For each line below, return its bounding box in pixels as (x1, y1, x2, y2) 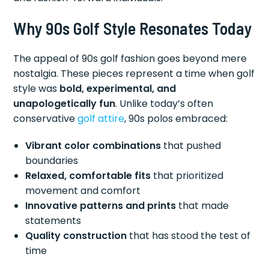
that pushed (161, 138, 222, 153)
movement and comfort (25, 183, 141, 198)
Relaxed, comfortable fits (25, 168, 151, 183)
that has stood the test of (127, 228, 251, 243)
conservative (13, 111, 78, 125)
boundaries (25, 153, 79, 168)
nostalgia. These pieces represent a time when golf (13, 66, 255, 80)
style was (13, 81, 60, 95)
